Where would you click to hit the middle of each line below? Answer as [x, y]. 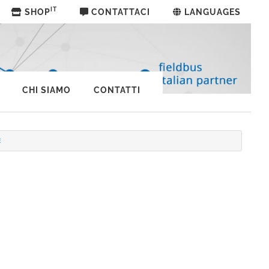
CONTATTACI [121, 12]
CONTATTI [117, 90]
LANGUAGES [211, 12]
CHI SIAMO [46, 90]
